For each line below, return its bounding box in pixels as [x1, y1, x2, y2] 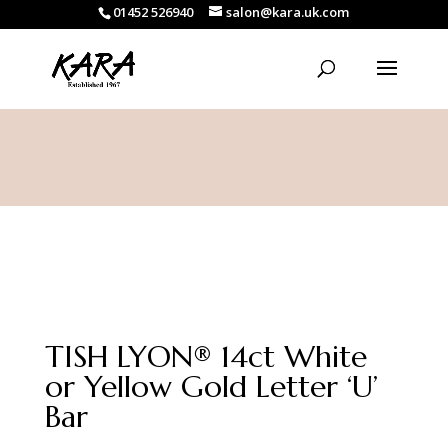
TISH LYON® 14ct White [44, 338, 367, 375]
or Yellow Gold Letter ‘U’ [44, 368, 378, 405]
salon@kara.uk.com [226, 3, 350, 21]
